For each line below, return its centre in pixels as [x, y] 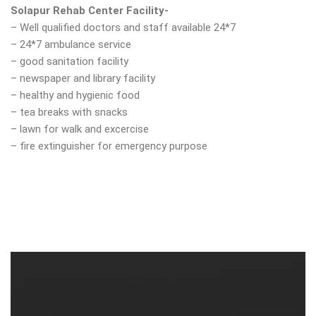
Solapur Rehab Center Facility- [90, 11]
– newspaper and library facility [83, 78]
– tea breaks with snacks [69, 112]
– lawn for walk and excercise [80, 129]
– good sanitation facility [69, 61]
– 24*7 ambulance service [71, 44]
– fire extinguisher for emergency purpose [109, 146]
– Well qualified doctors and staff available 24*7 [123, 28]
